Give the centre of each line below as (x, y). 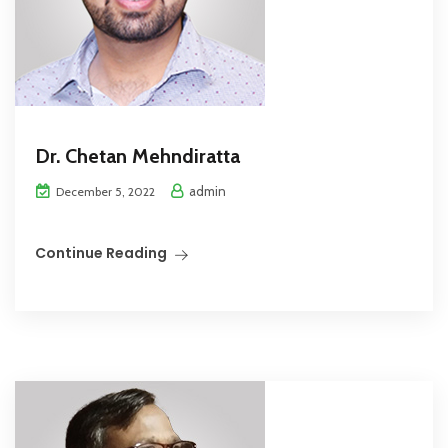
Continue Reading (101, 253)
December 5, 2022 (104, 192)
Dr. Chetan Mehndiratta (137, 156)
